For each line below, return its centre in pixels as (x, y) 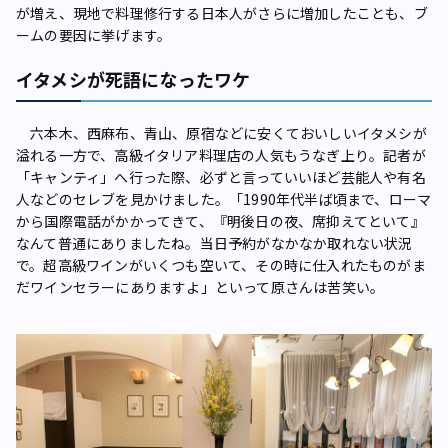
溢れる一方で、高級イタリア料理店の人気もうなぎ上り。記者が (221, 155)
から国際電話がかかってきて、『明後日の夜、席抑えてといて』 (220, 221)
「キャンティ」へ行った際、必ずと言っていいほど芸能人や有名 (221, 177)
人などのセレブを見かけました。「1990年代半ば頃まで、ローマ (224, 199)
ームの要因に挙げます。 (94, 35)
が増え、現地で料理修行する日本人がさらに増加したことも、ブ (222, 13)
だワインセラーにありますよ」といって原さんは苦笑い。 (200, 287)
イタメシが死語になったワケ (133, 79)
